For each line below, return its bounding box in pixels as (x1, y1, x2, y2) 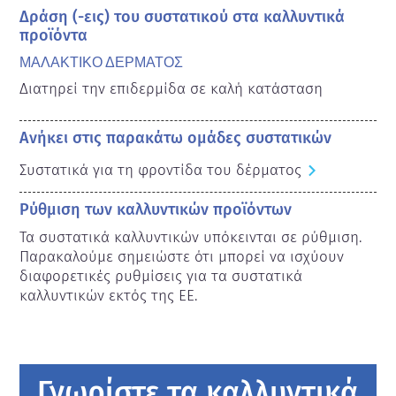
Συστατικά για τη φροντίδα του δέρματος (19, 160, 302, 179)
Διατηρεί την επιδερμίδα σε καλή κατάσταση (19, 79, 324, 98)
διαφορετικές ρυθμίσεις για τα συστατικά (19, 266, 303, 286)
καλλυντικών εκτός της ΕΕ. (19, 286, 199, 305)
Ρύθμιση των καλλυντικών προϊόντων (19, 199, 293, 219)
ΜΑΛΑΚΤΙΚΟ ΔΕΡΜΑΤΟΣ (19, 54, 184, 70)
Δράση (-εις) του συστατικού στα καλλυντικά (19, 6, 346, 27)
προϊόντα (19, 25, 88, 45)
